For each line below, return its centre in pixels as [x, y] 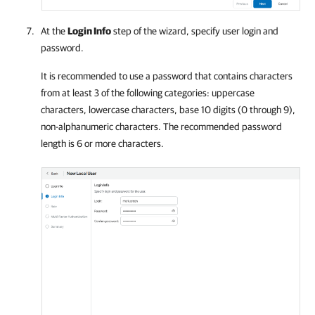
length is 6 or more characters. [102, 143]
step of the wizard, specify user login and [195, 31]
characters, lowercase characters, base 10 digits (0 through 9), [168, 109]
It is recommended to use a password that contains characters [167, 76]
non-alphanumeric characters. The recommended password [161, 126]
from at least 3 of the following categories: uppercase [148, 92]
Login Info [89, 31]
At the [54, 31]
